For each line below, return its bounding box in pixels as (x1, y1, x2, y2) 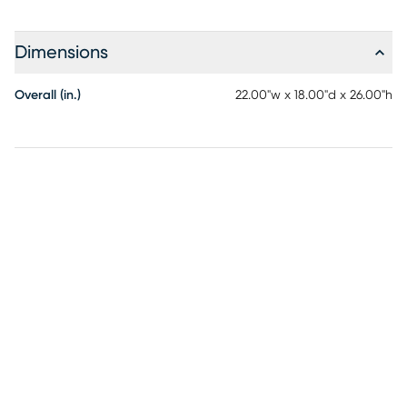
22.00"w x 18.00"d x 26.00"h (235, 89, 392, 102)
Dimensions (15, 44, 108, 62)
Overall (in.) (15, 89, 81, 102)
